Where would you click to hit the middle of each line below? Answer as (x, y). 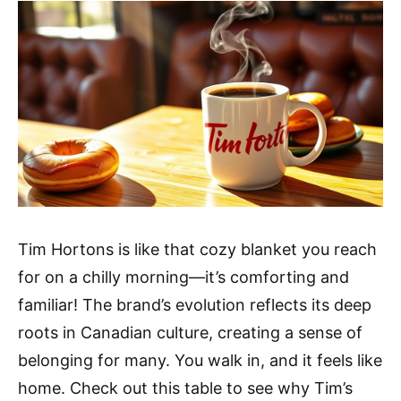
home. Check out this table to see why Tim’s (185, 388)
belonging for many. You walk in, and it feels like (200, 360)
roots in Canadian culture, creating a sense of (190, 332)
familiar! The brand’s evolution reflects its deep (195, 304)
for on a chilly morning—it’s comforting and (183, 277)
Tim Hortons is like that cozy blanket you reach (197, 249)
